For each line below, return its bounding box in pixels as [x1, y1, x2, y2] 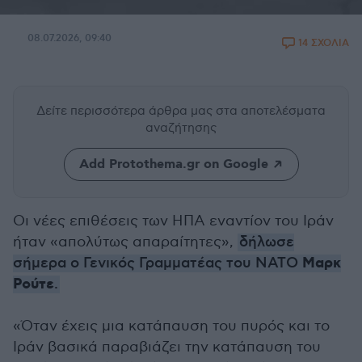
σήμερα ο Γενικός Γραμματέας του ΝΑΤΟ [13, 255, 302, 272]
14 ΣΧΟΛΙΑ [298, 37, 349, 49]
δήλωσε [239, 234, 294, 251]
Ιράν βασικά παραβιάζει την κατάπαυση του [13, 339, 321, 356]
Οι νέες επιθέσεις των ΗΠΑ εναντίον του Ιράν [13, 213, 334, 229]
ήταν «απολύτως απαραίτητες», [13, 234, 238, 250]
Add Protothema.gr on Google [78, 156, 268, 173]
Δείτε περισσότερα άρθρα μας [36, 103, 216, 118]
